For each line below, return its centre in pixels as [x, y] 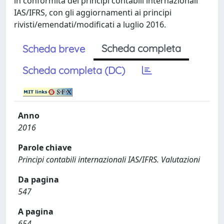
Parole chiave [45, 147]
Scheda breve [54, 49]
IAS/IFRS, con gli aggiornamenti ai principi [93, 12]
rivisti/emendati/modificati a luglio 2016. [90, 24]
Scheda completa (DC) [74, 70]
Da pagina [38, 179]
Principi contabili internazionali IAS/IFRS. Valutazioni [109, 159]
